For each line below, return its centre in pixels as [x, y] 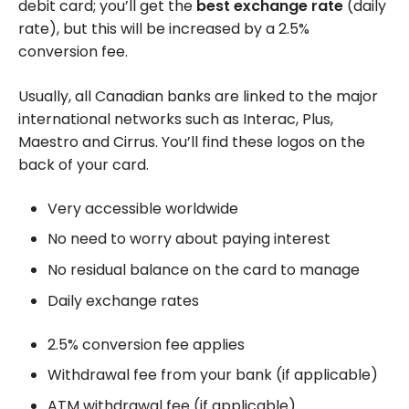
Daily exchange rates [123, 300]
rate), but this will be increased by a [148, 28]
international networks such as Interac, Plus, [176, 119]
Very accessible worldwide [143, 208]
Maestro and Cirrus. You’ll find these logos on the [192, 142]
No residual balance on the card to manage [204, 269]
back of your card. [84, 164]
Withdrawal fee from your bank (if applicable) [213, 375]
